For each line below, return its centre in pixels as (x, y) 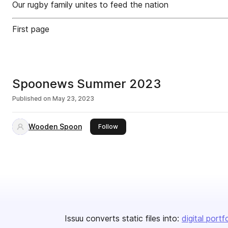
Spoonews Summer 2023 (87, 84)
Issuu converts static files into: (122, 218)
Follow (108, 126)
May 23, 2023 (73, 98)
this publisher (138, 126)
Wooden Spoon (55, 126)
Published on (32, 98)
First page (31, 29)
